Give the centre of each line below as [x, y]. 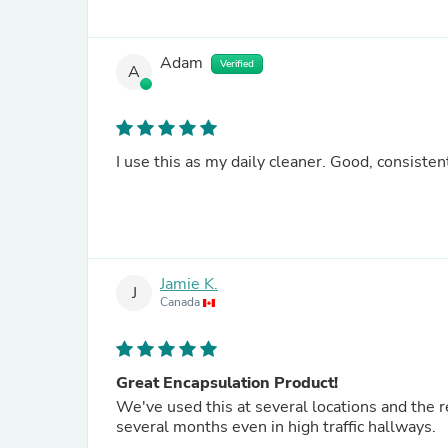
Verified [237, 64]
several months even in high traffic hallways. [276, 427]
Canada [181, 302]
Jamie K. [189, 284]
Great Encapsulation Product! [227, 383]
